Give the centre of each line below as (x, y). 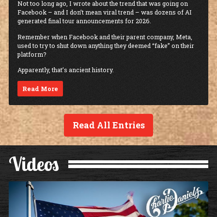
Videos (34, 164)
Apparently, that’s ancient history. (66, 70)
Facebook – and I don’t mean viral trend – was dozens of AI (105, 12)
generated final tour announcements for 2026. (84, 21)
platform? (33, 54)
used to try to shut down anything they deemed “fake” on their (106, 45)
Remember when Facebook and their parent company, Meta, (105, 37)
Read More (40, 89)
